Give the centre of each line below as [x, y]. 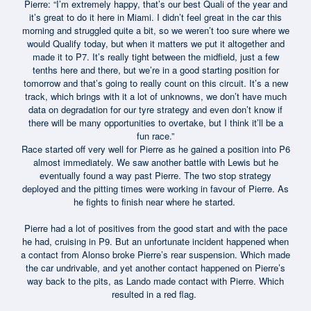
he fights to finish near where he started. [155, 201]
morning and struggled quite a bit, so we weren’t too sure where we [155, 30]
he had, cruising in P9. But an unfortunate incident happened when [155, 241]
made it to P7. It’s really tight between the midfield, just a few [155, 56]
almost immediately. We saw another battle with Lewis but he [155, 162]
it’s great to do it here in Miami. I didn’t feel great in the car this [155, 17]
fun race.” [155, 135]
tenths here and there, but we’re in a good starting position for [155, 69]
